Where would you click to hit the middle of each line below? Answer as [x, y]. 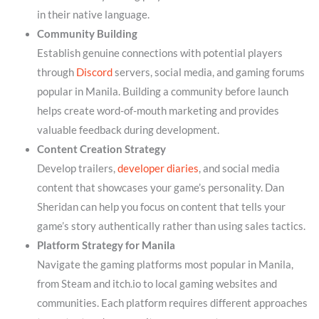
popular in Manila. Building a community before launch [162, 92]
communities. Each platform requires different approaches [172, 303]
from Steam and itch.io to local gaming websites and [157, 284]
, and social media [239, 169]
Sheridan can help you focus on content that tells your [161, 207]
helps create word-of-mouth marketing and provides [158, 111]
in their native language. [93, 15]
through [56, 73]
